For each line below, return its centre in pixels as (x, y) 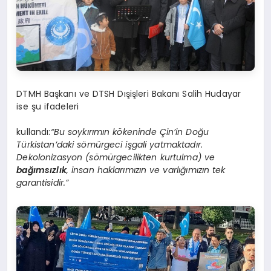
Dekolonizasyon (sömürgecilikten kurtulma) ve (116, 158)
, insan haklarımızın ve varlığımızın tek (146, 170)
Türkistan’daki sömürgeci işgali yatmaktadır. (110, 145)
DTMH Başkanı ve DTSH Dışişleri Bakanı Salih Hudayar (129, 94)
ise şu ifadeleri (48, 107)
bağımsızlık (41, 170)
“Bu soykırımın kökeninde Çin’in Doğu (129, 132)
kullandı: (34, 132)
